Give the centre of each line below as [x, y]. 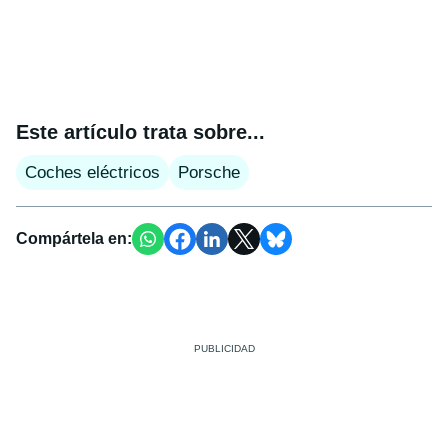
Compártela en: [74, 239]
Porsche [209, 173]
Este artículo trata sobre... [140, 132]
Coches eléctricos [92, 173]
